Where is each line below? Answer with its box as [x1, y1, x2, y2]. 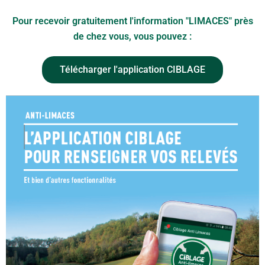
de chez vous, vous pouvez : [73, 30, 192, 42]
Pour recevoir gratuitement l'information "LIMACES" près [12, 15, 253, 27]
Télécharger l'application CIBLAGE [60, 63, 205, 75]
